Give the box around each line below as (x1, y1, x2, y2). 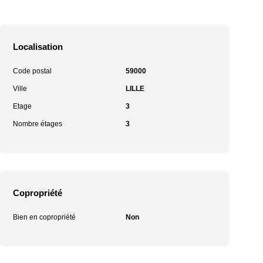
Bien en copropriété (13, 213, 76, 221)
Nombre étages (13, 120, 63, 128)
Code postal (13, 67, 52, 75)
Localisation (13, 42, 63, 52)
